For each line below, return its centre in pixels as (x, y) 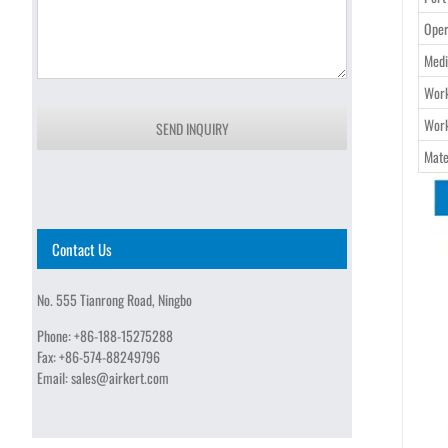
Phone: (55, 335)
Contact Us (82, 248)
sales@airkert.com (120, 377)
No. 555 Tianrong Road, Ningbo (114, 299)
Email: (54, 377)
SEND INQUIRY (192, 128)
